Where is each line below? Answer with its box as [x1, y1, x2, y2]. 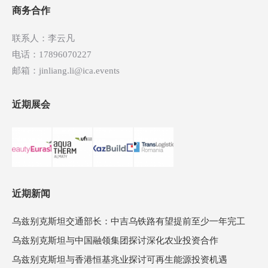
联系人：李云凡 [12, 33, 75, 44]
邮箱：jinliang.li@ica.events [12, 66, 120, 76]
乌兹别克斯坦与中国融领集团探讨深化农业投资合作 [12, 236, 218, 245]
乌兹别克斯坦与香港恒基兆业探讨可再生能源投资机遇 [12, 255, 227, 264]
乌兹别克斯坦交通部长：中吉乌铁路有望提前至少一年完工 [12, 217, 245, 226]
